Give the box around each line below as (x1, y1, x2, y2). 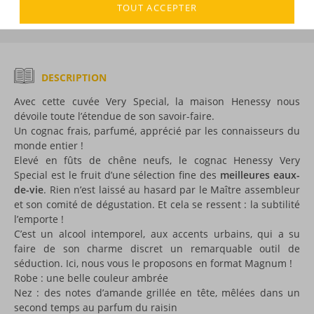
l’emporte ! (14, 212, 64, 226)
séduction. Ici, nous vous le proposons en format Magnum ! (14, 256, 292, 270)
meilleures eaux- (220, 168, 301, 182)
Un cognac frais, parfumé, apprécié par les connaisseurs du (14, 123, 300, 137)
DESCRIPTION (41, 70, 107, 84)
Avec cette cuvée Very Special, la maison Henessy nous (14, 94, 300, 108)
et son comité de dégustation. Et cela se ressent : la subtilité (14, 197, 300, 211)
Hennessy (133, 6, 180, 20)
